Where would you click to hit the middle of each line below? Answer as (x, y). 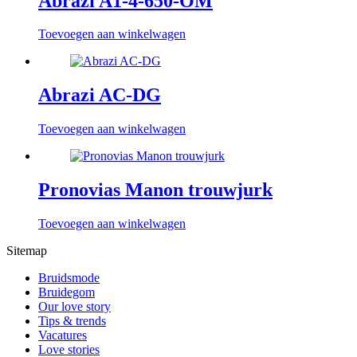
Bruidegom (67, 292)
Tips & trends (72, 321)
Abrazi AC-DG (100, 95)
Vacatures (63, 335)
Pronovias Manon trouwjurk (155, 190)
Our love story (75, 307)
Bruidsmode (69, 278)
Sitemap (27, 251)
